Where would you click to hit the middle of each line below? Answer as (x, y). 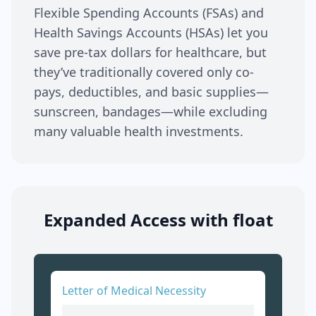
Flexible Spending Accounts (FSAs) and (149, 13)
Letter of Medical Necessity (134, 291)
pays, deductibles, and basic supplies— (151, 92)
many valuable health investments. (139, 131)
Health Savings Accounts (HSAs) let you (151, 32)
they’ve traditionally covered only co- (144, 72)
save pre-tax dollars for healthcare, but (150, 52)
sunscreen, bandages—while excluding (151, 111)
